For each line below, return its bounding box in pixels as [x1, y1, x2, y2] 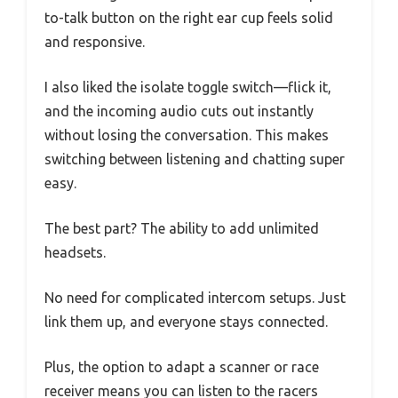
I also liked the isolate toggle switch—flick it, [44, 79, 331, 96]
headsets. [44, 244, 106, 261]
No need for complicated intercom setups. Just [44, 290, 346, 306]
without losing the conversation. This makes [44, 127, 329, 144]
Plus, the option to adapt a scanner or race [44, 359, 319, 376]
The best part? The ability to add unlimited [44, 220, 319, 237]
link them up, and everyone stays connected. [44, 314, 328, 330]
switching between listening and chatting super [44, 151, 345, 168]
